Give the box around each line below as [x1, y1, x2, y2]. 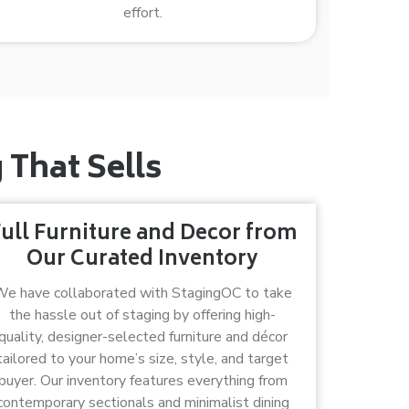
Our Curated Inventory [26, 243, 258, 278]
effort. [122, 3, 163, 23]
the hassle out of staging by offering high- [9, 305, 276, 325]
